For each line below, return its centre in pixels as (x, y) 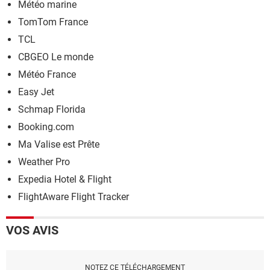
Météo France (47, 74)
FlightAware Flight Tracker (74, 197)
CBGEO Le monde (56, 57)
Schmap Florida (52, 109)
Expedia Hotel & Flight (65, 179)
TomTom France (53, 22)
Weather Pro (44, 162)
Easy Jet (36, 92)
